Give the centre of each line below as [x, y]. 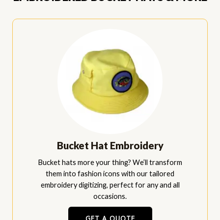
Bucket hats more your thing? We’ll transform [110, 162]
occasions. [110, 196]
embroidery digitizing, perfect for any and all [110, 185]
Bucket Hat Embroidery [110, 145]
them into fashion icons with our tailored [110, 173]
